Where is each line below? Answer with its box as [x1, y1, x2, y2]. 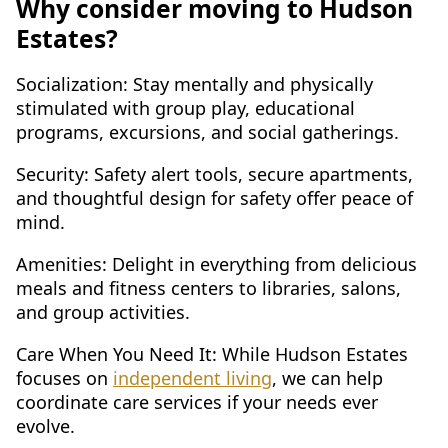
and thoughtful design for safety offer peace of [16, 185, 413, 210]
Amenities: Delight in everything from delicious [16, 251, 417, 276]
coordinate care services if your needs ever [16, 389, 378, 414]
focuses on [16, 365, 113, 390]
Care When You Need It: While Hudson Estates [16, 341, 408, 366]
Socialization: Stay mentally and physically [16, 71, 373, 96]
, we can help [272, 365, 383, 390]
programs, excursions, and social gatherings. [16, 119, 399, 144]
